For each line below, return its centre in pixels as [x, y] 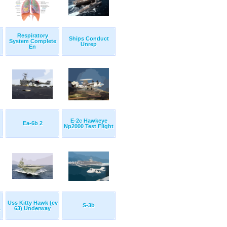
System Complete [32, 41]
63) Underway [32, 209]
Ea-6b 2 [32, 123]
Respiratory [32, 36]
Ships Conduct [89, 39]
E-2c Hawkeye [89, 121]
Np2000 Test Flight [89, 126]
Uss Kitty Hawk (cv [32, 203]
